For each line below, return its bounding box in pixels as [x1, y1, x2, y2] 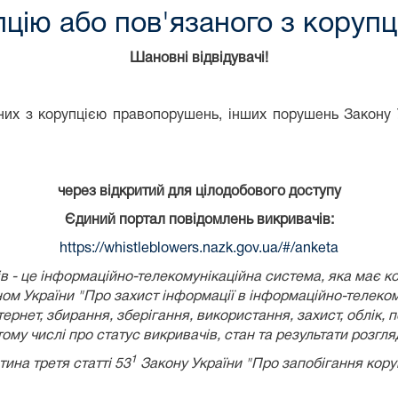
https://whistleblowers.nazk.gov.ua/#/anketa [60, 242, 338, 255]
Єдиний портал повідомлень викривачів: [64, 213, 334, 227]
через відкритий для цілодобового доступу [57, 185, 341, 198]
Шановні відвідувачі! [130, 52, 268, 65]
